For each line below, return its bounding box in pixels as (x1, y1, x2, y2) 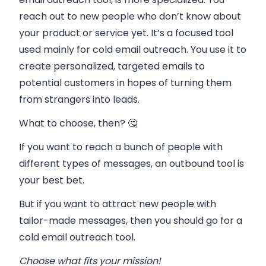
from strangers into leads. (19, 93, 140, 107)
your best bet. (19, 173, 84, 188)
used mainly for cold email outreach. (19, 43, 191, 57)
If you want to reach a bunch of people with (19, 140, 223, 154)
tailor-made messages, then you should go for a (19, 214, 242, 228)
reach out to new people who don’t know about (19, 9, 241, 24)
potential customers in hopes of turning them (19, 76, 232, 90)
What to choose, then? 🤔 (19, 116, 137, 131)
